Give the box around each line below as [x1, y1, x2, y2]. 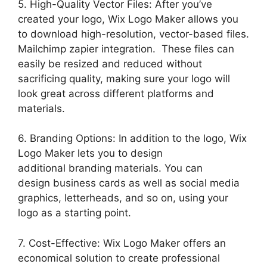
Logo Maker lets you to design [18, 147, 163, 159]
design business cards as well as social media [18, 177, 240, 189]
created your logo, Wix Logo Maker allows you [18, 13, 238, 25]
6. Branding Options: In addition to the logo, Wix [18, 132, 247, 144]
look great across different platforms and [18, 87, 214, 100]
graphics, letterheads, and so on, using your [18, 192, 228, 204]
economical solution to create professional [18, 252, 220, 264]
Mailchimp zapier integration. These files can [18, 42, 234, 55]
